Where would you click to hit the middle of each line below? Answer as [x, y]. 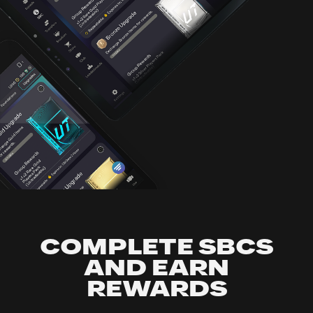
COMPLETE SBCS [156, 247]
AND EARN [156, 268]
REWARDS [156, 289]
